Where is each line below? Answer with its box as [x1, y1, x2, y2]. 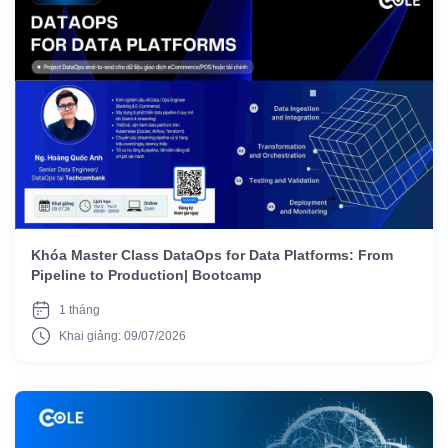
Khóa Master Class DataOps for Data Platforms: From [31, 246, 393, 263]
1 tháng [59, 302, 100, 317]
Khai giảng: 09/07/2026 [59, 328, 186, 343]
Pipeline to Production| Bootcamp [31, 266, 262, 283]
